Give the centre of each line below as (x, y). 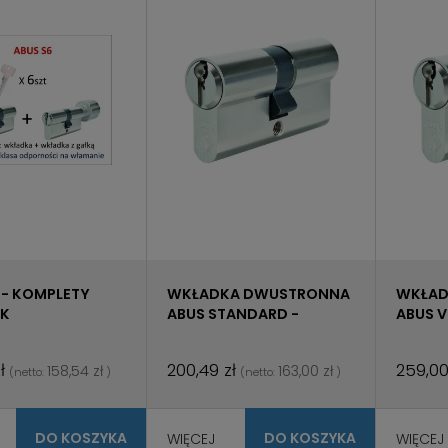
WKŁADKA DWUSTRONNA (259, 294)
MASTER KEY (212, 334)
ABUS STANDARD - (233, 314)
